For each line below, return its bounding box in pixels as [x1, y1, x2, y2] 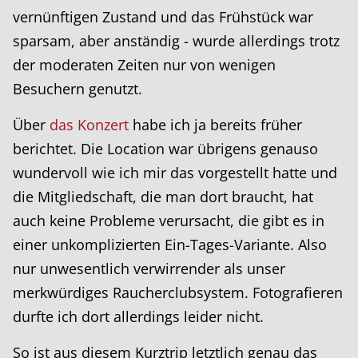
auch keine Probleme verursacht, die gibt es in [13, 211, 324, 231]
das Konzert [50, 115, 129, 135]
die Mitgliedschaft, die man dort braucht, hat [13, 187, 313, 207]
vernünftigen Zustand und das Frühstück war [13, 7, 313, 27]
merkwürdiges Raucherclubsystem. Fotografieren [13, 283, 343, 303]
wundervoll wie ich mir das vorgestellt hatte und [13, 163, 337, 183]
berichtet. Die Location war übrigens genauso [13, 139, 318, 159]
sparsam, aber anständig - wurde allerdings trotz [13, 31, 340, 51]
